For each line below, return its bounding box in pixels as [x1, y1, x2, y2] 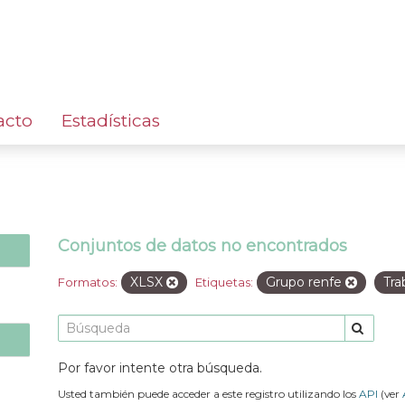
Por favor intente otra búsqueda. [58, 359, 262, 376]
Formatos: [58, 274, 118, 289]
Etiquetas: [195, 274, 253, 289]
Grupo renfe [266, 273, 345, 290]
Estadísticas [61, 109, 160, 131]
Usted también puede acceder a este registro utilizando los [58, 386, 359, 400]
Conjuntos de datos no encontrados [58, 235, 347, 256]
